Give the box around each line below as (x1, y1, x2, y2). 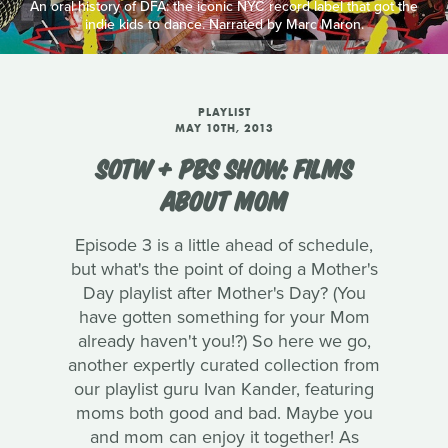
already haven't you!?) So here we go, (77, 330, 371, 353)
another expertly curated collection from (68, 354, 380, 377)
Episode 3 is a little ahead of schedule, (75, 234, 373, 257)
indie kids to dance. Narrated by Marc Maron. (84, 16, 364, 34)
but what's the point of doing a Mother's (70, 258, 378, 281)
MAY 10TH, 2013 (174, 121, 274, 136)
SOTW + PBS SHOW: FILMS (95, 152, 353, 183)
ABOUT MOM (161, 184, 287, 215)
